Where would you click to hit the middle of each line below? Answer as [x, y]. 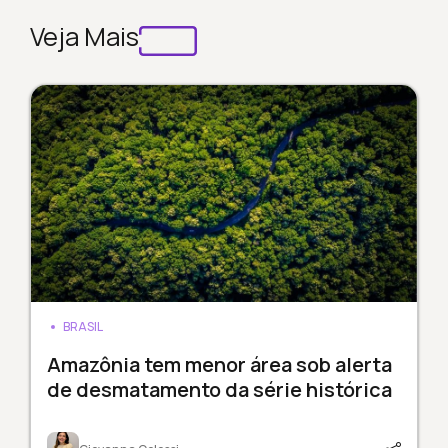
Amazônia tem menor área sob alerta [219, 365]
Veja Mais [84, 36]
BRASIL [82, 327]
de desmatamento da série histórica [219, 390]
